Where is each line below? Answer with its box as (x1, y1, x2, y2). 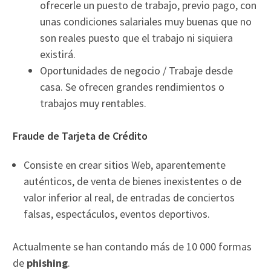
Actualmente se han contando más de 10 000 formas (13, 239, 252, 253)
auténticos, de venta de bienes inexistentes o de (24, 174, 242, 188)
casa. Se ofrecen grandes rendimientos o (40, 79, 225, 94)
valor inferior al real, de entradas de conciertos (24, 190, 235, 204)
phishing (27, 255, 68, 270)
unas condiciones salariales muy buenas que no (40, 14, 252, 28)
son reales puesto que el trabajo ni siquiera (40, 30, 233, 45)
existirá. (40, 47, 76, 61)
